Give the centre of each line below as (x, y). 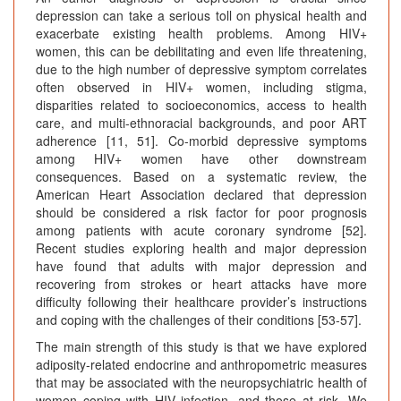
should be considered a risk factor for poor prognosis (201, 213)
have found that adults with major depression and (201, 266)
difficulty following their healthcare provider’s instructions (201, 302)
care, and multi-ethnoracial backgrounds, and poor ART (201, 123)
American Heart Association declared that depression (201, 195)
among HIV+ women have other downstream (201, 159)
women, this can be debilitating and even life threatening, (201, 51)
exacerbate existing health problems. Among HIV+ (201, 34)
